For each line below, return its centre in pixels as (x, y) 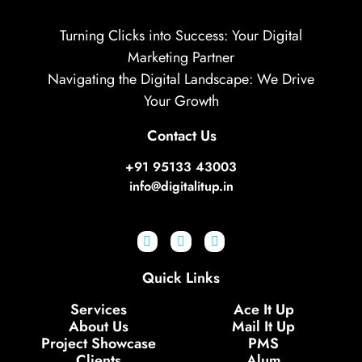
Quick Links (181, 278)
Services (99, 309)
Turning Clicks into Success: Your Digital (181, 36)
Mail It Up (263, 326)
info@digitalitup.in (181, 186)
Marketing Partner (181, 57)
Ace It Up (263, 309)
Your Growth (181, 101)
